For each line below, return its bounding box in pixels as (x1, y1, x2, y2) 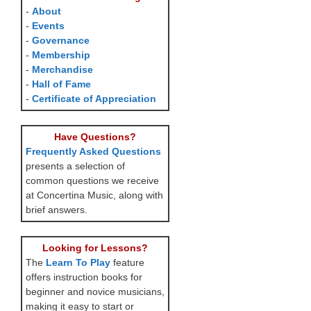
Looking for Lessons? (42, 242, 148, 253)
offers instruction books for (26, 271, 142, 283)
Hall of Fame (32, 78, 91, 90)
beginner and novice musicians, (26, 286, 165, 297)
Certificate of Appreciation (32, 93, 156, 104)
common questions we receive (26, 175, 159, 186)
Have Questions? (54, 131, 136, 142)
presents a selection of (26, 160, 125, 171)
